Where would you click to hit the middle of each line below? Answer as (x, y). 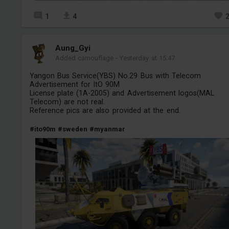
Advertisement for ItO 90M (75, 85)
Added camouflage (84, 58)
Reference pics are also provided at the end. (105, 111)
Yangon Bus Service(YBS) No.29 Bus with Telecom (115, 76)
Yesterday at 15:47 (147, 58)
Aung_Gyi (73, 48)
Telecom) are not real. (67, 102)
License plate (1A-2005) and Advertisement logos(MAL (122, 93)
